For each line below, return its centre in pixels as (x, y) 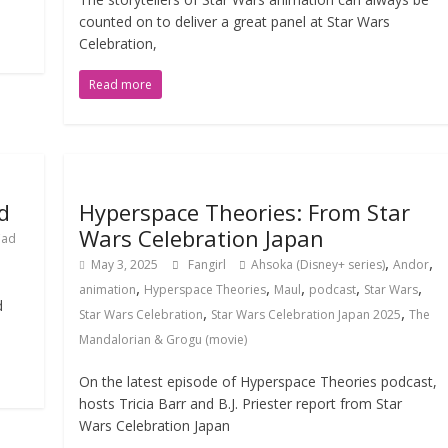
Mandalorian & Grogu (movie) (163, 339)
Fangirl (209, 264)
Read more (121, 84)
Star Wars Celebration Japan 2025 (306, 314)
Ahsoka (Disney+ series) (318, 264)
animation (108, 289)
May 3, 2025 (125, 264)
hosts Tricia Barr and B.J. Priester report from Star (241, 403)
